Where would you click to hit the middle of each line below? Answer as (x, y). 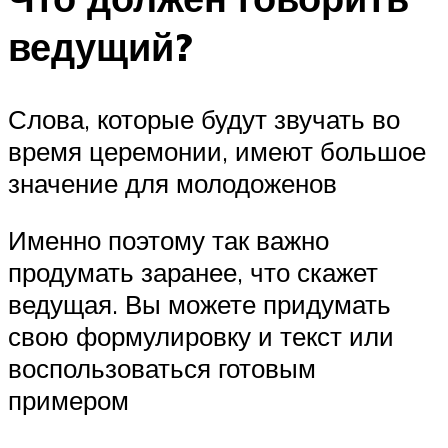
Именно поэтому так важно (168, 240)
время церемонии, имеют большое (217, 150)
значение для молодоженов (172, 182)
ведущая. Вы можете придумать (199, 304)
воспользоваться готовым (162, 368)
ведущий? (100, 46)
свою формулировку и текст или (201, 336)
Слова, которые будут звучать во (204, 118)
